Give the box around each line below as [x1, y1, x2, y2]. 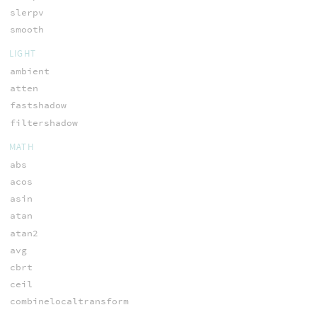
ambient [9, 65, 50, 78]
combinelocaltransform [9, 295, 129, 308]
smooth [9, 23, 44, 35]
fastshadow [9, 99, 67, 112]
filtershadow [9, 116, 78, 129]
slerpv [9, 6, 44, 18]
